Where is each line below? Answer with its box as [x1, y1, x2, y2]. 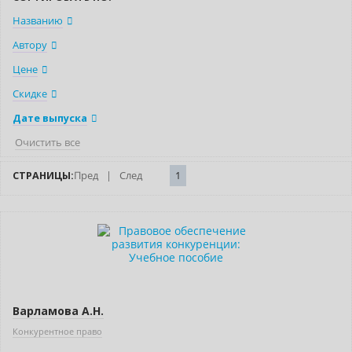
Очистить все [15, 136, 80, 150]
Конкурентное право [13, 325, 102, 338]
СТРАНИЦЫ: [13, 169, 74, 183]
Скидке [13, 87, 47, 101]
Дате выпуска [13, 112, 87, 126]
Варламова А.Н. [13, 303, 104, 319]
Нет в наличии [13, 216, 93, 232]
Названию [13, 14, 63, 28]
